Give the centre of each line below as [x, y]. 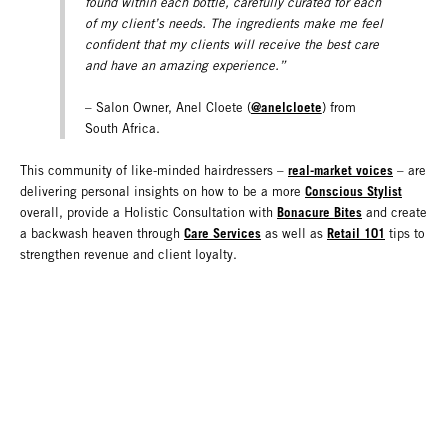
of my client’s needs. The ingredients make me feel [233, 23]
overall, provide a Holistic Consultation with [148, 213]
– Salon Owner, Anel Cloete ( [167, 107]
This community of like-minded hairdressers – [154, 171]
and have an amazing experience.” [185, 65]
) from [338, 107]
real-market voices [340, 170]
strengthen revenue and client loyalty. [132, 255]
